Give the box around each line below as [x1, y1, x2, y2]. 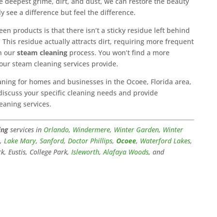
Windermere [73, 124, 110, 134]
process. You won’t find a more [67, 47, 170, 57]
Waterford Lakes [140, 136, 191, 145]
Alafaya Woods [103, 147, 149, 156]
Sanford [40, 136, 64, 145]
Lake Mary [4, 136, 36, 145]
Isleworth [71, 147, 100, 156]
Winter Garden [114, 124, 159, 134]
